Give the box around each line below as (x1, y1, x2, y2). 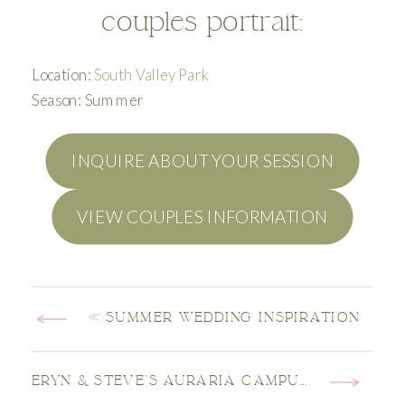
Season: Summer (32, 89, 145, 109)
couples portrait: (101, 4, 304, 39)
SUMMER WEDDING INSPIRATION (106, 308, 361, 325)
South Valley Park (93, 64, 210, 84)
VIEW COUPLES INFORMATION (77, 206, 328, 227)
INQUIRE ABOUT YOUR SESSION (71, 150, 334, 172)
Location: (32, 64, 94, 84)
